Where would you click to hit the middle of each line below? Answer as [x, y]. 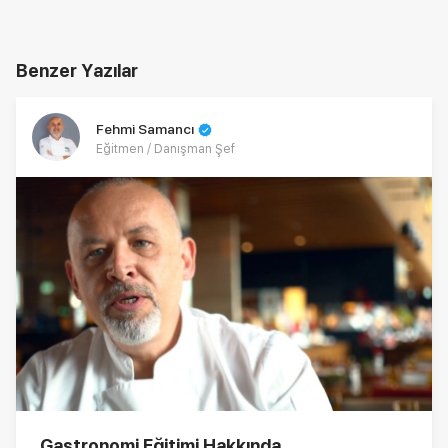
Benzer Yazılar [77, 71]
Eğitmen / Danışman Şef [165, 149]
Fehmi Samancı [145, 129]
